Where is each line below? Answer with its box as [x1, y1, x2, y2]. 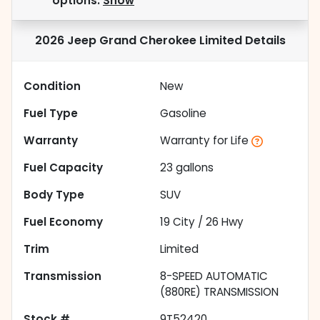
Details [241, 32, 286, 49]
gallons [173, 160, 214, 176]
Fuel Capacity [24, 160, 103, 176]
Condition [24, 79, 81, 94]
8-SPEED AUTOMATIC [160, 269, 268, 284]
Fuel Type [24, 106, 78, 121]
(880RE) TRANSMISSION [160, 284, 279, 300]
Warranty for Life [160, 133, 249, 149]
